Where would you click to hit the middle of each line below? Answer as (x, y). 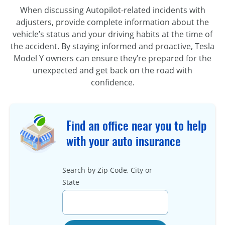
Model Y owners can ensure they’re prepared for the (113, 58)
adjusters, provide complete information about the (113, 22)
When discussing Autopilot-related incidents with (113, 10)
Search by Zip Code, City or (107, 170)
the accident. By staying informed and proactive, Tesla (113, 46)
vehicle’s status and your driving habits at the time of (113, 34)
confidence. (113, 82)
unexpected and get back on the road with (113, 70)
